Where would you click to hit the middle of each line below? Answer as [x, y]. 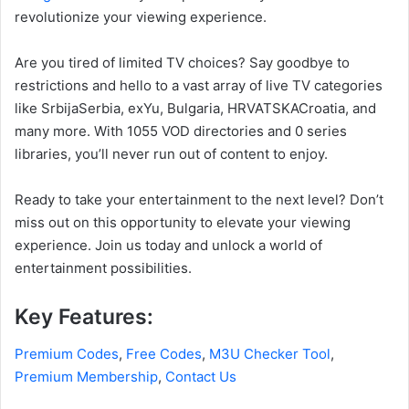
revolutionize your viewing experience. [141, 17]
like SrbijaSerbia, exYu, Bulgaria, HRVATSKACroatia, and [195, 109]
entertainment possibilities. [103, 268]
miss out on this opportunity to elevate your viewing [183, 223]
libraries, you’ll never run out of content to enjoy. [171, 154]
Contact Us [201, 376]
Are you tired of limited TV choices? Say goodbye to [182, 63]
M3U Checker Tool [270, 353]
